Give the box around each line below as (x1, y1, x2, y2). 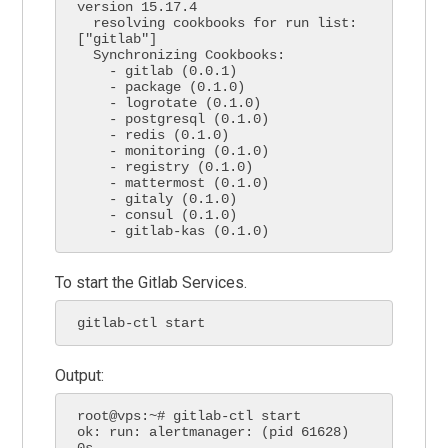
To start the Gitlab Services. (55, 273, 248, 293)
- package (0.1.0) (77, 78, 110, 95)
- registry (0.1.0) (77, 158, 110, 175)
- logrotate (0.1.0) (77, 94, 110, 111)
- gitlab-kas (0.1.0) (109, 222, 270, 239)
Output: (55, 365, 105, 385)
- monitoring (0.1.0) (77, 142, 110, 159)
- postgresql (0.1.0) (77, 110, 110, 127)
